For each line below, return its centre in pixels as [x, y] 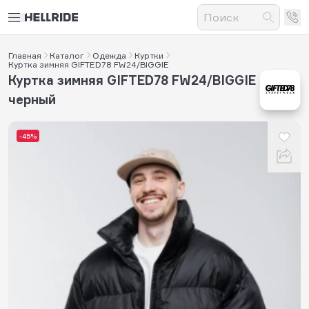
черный [32, 99]
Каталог [67, 55]
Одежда [109, 55]
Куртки [149, 55]
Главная [25, 55]
